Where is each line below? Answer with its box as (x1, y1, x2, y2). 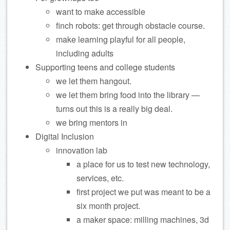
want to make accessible (56, 6, 145, 17)
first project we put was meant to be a (76, 186, 210, 198)
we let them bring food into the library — (56, 89, 200, 101)
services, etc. (76, 172, 124, 184)
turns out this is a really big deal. (56, 103, 172, 114)
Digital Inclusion (35, 130, 94, 142)
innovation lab (56, 144, 107, 156)
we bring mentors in (56, 117, 127, 128)
